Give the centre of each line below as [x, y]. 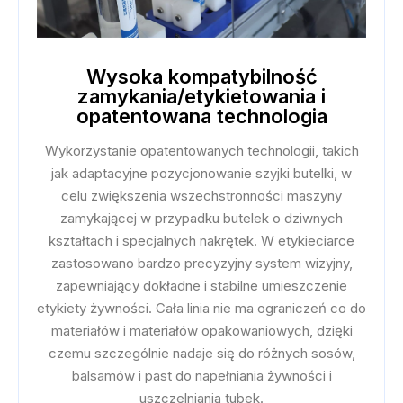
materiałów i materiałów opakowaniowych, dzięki [201, 331]
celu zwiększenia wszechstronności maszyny [201, 196]
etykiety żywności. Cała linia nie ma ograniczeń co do [201, 309]
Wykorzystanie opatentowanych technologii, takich [201, 151]
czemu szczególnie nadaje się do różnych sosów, [201, 354]
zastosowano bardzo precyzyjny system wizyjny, [201, 264]
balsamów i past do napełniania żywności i [201, 376]
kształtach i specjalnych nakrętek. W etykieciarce [201, 241]
